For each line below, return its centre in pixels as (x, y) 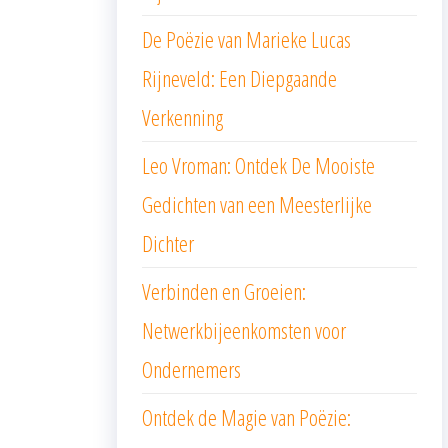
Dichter (168, 243)
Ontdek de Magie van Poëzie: (246, 417)
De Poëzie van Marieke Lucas (246, 39)
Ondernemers (191, 369)
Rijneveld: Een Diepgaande (239, 78)
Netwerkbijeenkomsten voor (244, 330)
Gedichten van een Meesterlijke (257, 204)
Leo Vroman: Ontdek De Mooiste (258, 165)
